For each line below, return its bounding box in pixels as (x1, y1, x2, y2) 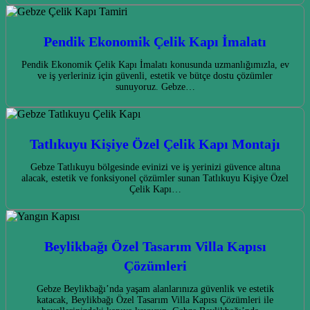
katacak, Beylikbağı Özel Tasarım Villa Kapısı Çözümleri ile (37, 295, 273, 306)
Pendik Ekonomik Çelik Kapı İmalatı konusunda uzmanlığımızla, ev (21, 60, 289, 71)
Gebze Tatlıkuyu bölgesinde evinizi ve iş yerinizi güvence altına (30, 162, 280, 173)
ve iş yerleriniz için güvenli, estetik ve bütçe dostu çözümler (37, 71, 273, 82)
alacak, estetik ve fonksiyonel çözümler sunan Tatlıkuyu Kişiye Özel (21, 173, 289, 184)
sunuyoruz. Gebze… (115, 82, 195, 93)
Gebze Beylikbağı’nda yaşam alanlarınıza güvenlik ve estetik (36, 284, 274, 295)
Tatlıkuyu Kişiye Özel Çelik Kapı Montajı (30, 136, 280, 152)
